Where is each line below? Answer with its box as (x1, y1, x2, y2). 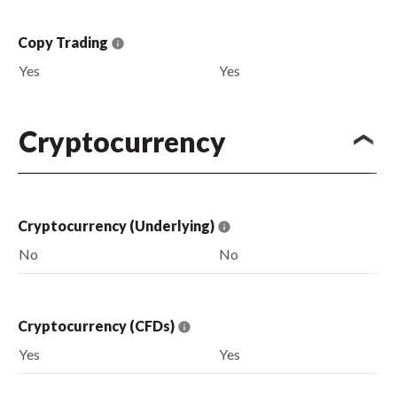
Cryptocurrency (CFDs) (18, 316, 177, 334)
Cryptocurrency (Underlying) (18, 216, 217, 234)
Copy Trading (18, 33, 111, 51)
